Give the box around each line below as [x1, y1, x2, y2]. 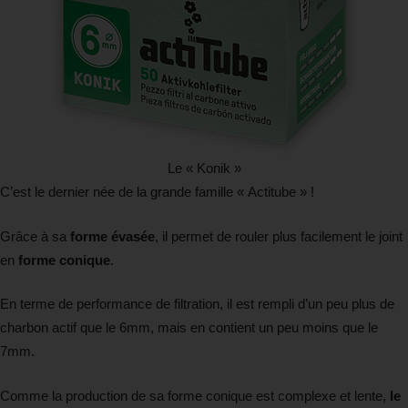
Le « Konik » [167, 160, 241, 177]
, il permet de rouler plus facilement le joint [155, 228, 403, 244]
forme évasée [70, 228, 155, 244]
